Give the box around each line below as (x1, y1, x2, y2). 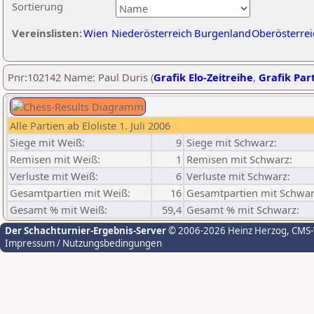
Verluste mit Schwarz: (186, 169, 290, 183)
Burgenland (194, 26, 251, 40)
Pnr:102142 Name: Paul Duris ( (8, 70, 153, 84)
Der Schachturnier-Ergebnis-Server (5, 224, 166, 237)
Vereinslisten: (12, 26, 82, 40)
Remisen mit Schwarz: (186, 152, 292, 166)
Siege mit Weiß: (10, 135, 85, 149)
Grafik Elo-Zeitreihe (153, 70, 253, 84)
